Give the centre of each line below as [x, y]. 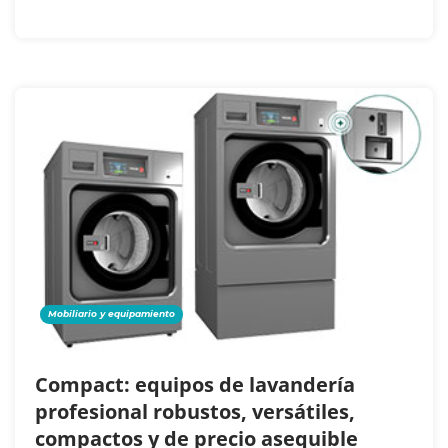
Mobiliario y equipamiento [111, 313]
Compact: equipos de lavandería [195, 384]
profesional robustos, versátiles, [195, 411]
